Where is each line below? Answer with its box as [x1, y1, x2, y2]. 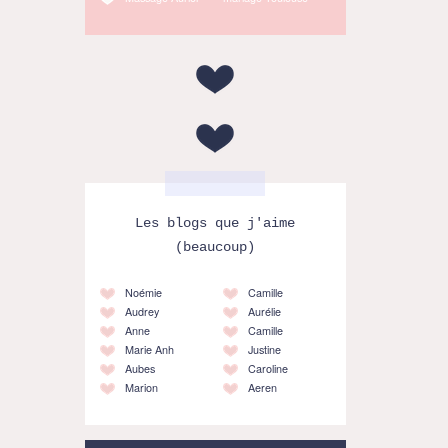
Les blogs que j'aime [135, 215, 296, 231]
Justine [247, 341, 281, 357]
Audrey [124, 303, 159, 319]
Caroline [247, 360, 288, 376]
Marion [124, 379, 158, 395]
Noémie [124, 284, 162, 300]
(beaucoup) [175, 239, 256, 255]
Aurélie [247, 303, 281, 319]
